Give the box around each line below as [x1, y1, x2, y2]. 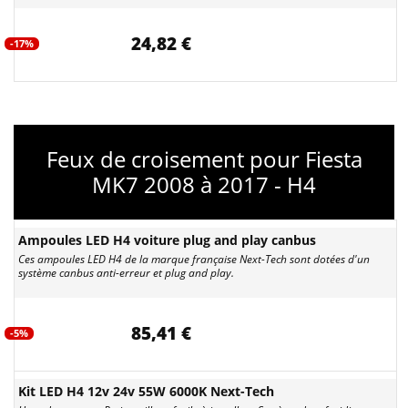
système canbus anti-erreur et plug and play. [18, 265, 234, 280]
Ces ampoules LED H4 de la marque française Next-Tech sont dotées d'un [18, 251, 370, 267]
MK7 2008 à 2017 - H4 [92, 169, 316, 199]
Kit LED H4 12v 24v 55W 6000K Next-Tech [18, 382, 274, 400]
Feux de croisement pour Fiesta [46, 144, 362, 174]
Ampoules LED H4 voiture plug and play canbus [18, 231, 316, 249]
